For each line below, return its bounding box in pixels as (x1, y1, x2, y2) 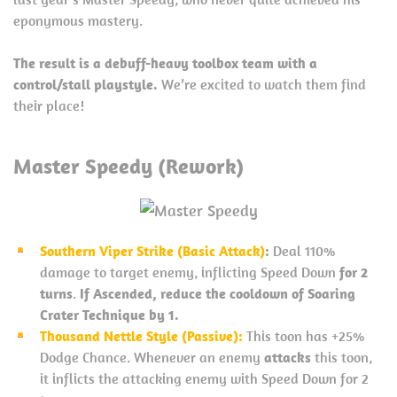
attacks (261, 347, 311, 366)
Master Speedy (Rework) (13, 152, 244, 179)
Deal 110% (273, 241, 335, 260)
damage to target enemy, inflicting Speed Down (40, 262, 339, 281)
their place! (13, 96, 84, 114)
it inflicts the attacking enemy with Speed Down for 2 (40, 369, 369, 387)
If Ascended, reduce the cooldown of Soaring (80, 284, 355, 302)
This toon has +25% (246, 326, 364, 345)
